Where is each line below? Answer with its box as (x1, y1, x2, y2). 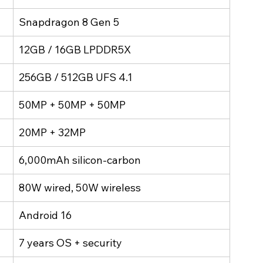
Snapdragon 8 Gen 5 (19, 15, 119, 29)
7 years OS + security (19, 236, 122, 250)
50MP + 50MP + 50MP (19, 98, 126, 112)
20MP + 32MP (19, 126, 86, 140)
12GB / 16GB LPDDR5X (19, 43, 131, 57)
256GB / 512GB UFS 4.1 (19, 70, 133, 85)
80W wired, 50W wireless (19, 181, 141, 195)
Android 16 (19, 208, 72, 222)
